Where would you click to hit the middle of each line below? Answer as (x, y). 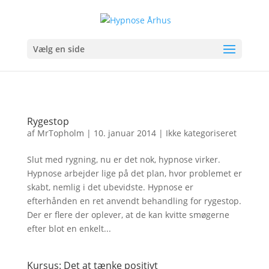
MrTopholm (60, 133)
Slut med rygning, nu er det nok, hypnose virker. (123, 159)
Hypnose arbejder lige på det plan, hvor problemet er (134, 173)
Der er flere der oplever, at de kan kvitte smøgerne (128, 215)
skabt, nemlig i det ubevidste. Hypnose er (110, 187)
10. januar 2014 (125, 133)
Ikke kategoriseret (201, 133)
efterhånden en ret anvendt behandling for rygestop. (134, 201)
